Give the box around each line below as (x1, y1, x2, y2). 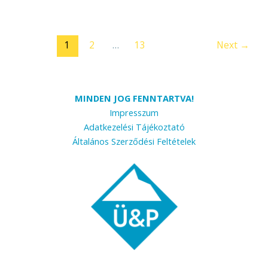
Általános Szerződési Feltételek (72, 135, 196, 148)
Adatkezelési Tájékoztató (83, 121, 185, 133)
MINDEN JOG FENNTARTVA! (74, 92, 194, 105)
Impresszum (109, 106, 159, 119)
